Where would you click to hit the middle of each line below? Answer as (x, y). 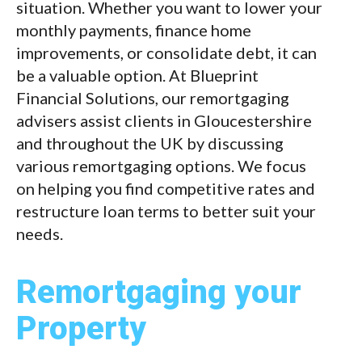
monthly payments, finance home (134, 30)
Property (81, 329)
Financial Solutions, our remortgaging (153, 98)
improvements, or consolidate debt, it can (166, 53)
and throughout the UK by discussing (150, 143)
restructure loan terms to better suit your (166, 211)
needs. (40, 234)
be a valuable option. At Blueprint (137, 76)
